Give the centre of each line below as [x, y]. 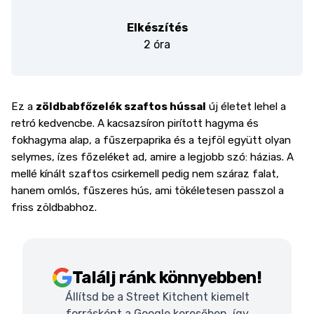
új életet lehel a [246, 107]
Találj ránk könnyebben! [167, 278]
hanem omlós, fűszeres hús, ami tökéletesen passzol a [148, 191]
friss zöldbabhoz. [54, 207]
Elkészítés [157, 28]
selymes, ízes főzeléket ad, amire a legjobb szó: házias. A [152, 157]
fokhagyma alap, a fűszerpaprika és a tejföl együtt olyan [151, 140]
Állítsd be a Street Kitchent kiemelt [157, 297]
